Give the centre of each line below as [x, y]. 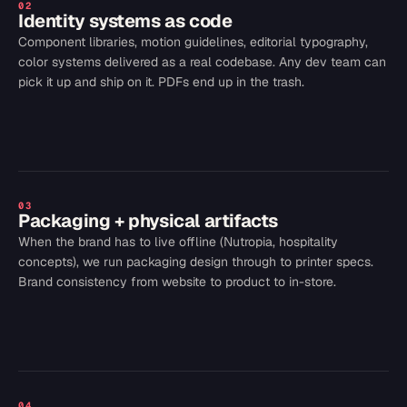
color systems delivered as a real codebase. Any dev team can [202, 62]
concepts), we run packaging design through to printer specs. [196, 262]
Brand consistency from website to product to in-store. [177, 282]
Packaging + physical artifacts [148, 221]
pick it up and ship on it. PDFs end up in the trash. [161, 82]
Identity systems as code [125, 21]
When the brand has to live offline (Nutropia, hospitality [178, 242]
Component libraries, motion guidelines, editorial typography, [193, 42]
